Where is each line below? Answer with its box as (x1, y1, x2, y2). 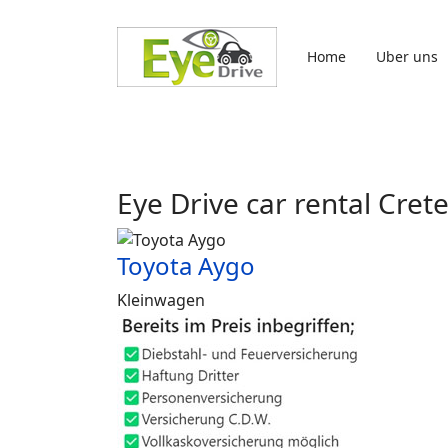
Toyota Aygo (117, 249, 255, 282)
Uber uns (376, 47, 438, 66)
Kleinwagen (117, 289, 205, 311)
